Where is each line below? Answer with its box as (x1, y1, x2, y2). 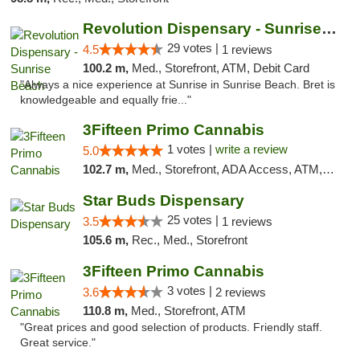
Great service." (20, 337, 96, 349)
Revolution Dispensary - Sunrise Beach (321, 20, 337, 37)
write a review (215, 142, 288, 156)
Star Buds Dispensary (82, 192, 244, 209)
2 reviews (215, 285, 266, 299)
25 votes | (166, 213, 222, 227)
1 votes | (166, 142, 215, 156)
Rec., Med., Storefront (131, 233, 247, 247)
